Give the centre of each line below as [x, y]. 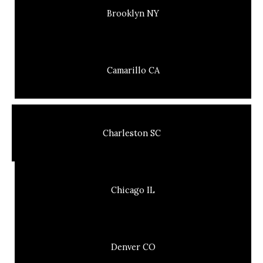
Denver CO [133, 247]
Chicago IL [133, 190]
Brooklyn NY [133, 14]
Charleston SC [131, 133]
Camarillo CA [133, 70]
